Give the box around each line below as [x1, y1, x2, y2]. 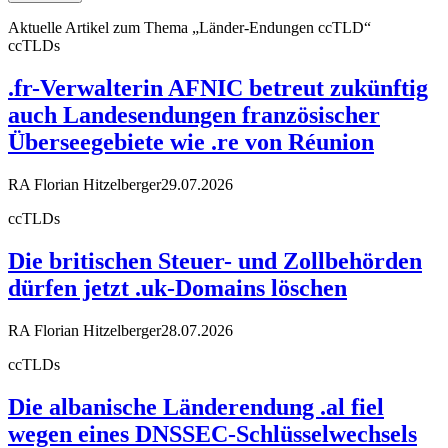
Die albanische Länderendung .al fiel [8, 393, 384, 420]
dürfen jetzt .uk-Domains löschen [8, 274, 347, 301]
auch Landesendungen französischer [8, 102, 380, 129]
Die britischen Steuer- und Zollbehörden [8, 247, 422, 274]
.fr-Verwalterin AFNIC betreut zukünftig [8, 75, 428, 102]
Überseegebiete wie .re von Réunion [8, 129, 374, 156]
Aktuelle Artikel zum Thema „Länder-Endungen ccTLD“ [8, 19, 371, 37]
